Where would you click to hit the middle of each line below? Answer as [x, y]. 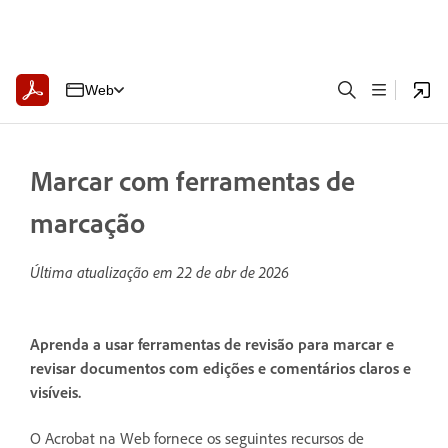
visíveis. [55, 392]
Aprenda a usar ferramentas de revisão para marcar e [212, 344]
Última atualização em [103, 272]
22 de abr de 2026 [233, 272]
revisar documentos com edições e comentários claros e [220, 368]
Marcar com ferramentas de [192, 180]
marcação [87, 222]
